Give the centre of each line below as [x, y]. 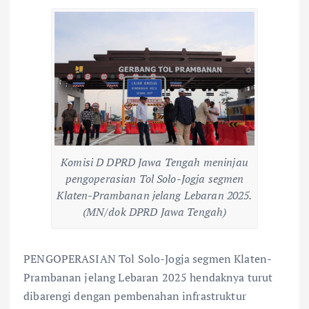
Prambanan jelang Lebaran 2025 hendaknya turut [148, 277]
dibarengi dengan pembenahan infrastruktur [135, 296]
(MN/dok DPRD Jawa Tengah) [154, 211]
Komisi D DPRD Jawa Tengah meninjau [154, 162]
